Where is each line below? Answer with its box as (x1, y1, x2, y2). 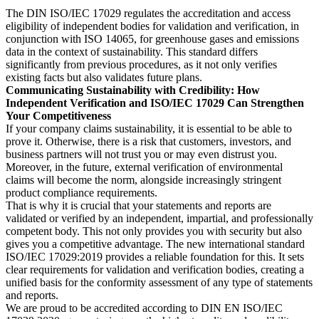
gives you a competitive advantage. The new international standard (6, 237, 305, 250)
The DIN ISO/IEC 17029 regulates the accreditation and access (6, 6, 291, 19)
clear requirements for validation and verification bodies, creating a (6, 263, 304, 276)
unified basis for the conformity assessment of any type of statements (6, 276, 313, 288)
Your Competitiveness (6, 109, 111, 122)
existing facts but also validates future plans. (6, 70, 202, 83)
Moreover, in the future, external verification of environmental (6, 160, 283, 173)
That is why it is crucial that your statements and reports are (6, 199, 271, 211)
